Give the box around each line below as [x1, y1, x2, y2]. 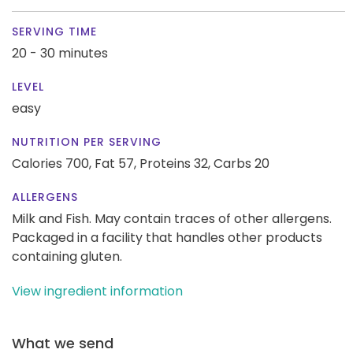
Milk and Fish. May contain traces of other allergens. [12, 209, 332, 228]
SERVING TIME [12, 23, 97, 39]
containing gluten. [12, 247, 122, 266]
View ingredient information [12, 281, 183, 300]
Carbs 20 [214, 154, 269, 173]
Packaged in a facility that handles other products [12, 228, 322, 247]
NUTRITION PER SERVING [12, 133, 162, 150]
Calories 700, [12, 154, 95, 173]
